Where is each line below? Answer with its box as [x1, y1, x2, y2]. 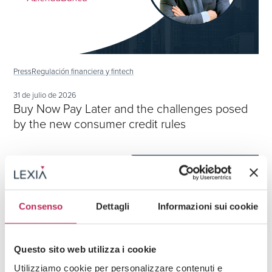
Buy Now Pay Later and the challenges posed [13, 99, 248, 118]
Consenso [19, 200, 63, 211]
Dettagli [96, 200, 129, 211]
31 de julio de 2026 [13, 89, 76, 101]
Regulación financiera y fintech [32, 65, 134, 77]
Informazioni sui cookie [157, 200, 258, 211]
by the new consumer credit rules [13, 114, 186, 133]
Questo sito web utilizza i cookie [14, 243, 157, 254]
